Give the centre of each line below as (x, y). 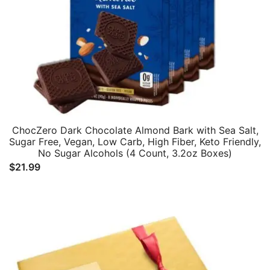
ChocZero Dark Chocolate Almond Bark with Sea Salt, (135, 130)
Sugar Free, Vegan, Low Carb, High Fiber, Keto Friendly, (135, 142)
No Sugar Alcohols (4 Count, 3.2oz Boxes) (135, 153)
